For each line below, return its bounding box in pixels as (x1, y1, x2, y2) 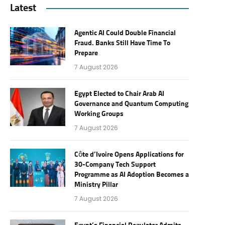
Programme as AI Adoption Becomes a (74, 171, 189, 178)
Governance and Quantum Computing (74, 100, 188, 107)
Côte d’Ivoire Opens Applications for (74, 151, 184, 158)
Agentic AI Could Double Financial (74, 30, 176, 37)
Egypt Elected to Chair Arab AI (74, 90, 164, 97)
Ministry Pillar (74, 181, 118, 188)
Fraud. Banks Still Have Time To (74, 40, 170, 47)
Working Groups (74, 110, 124, 118)
